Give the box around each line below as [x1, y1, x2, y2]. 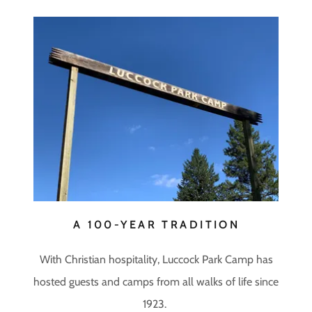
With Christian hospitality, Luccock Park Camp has [39, 252, 273, 266]
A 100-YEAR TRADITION [72, 217, 240, 231]
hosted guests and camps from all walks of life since [33, 274, 279, 288]
